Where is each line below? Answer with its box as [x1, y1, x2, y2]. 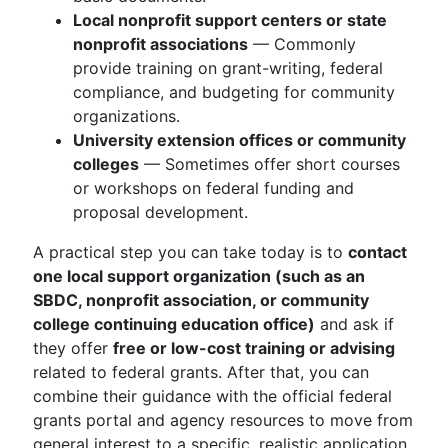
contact [348, 242, 407, 262]
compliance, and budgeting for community [73, 82, 395, 102]
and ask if [315, 314, 394, 334]
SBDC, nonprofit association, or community [33, 290, 369, 310]
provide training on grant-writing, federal [73, 58, 383, 78]
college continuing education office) [33, 314, 315, 334]
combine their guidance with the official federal [33, 386, 392, 406]
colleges [73, 154, 139, 174]
